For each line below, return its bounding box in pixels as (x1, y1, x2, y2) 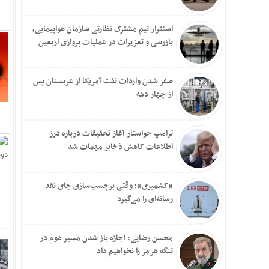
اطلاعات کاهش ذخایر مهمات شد (68, 140, 173, 154)
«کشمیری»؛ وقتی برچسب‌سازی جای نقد (45, 179, 173, 193)
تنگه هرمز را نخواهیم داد (97, 244, 173, 258)
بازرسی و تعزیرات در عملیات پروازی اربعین (38, 35, 173, 49)
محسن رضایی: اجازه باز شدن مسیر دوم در (40, 231, 173, 245)
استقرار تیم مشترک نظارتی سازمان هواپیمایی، (32, 22, 173, 36)
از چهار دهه (136, 88, 173, 101)
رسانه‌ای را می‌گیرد (117, 192, 173, 206)
